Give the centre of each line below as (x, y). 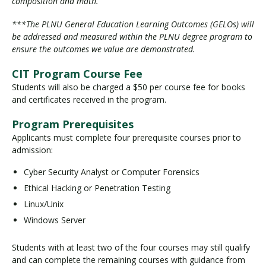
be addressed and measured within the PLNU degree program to (132, 36)
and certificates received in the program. (90, 99)
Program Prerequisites (73, 124)
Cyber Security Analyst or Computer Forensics (112, 172)
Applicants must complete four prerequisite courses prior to (126, 137)
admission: (32, 150)
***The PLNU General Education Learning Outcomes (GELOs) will (133, 24)
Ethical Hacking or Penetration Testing (97, 188)
